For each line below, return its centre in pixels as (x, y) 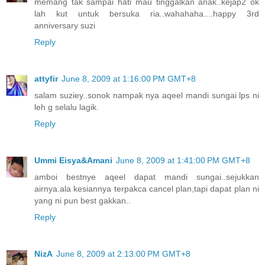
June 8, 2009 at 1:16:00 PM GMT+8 (129, 79)
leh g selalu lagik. (67, 107)
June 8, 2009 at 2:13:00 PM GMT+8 (123, 254)
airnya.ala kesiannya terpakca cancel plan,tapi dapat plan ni (147, 189)
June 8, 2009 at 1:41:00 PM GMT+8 (183, 161)
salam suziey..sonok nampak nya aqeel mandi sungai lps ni (147, 96)
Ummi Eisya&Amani (73, 161)
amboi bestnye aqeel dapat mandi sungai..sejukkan (147, 177)
